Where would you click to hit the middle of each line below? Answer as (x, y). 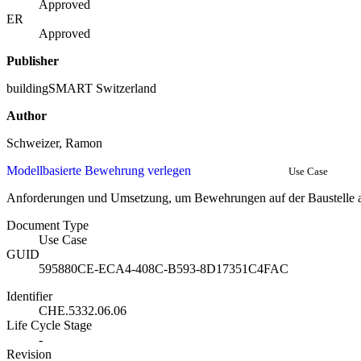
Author (27, 116)
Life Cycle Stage (49, 326)
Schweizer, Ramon (54, 143)
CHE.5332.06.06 (83, 311)
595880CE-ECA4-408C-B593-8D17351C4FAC (164, 269)
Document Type (48, 226)
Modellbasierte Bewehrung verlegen (99, 171)
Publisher (33, 61)
